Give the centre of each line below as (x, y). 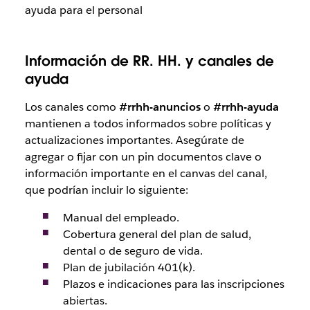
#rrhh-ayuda (246, 107)
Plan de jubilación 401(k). (129, 268)
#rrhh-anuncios (159, 107)
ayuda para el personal (83, 10)
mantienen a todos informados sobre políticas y (148, 124)
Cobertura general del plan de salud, (157, 235)
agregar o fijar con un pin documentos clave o (143, 157)
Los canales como (72, 107)
